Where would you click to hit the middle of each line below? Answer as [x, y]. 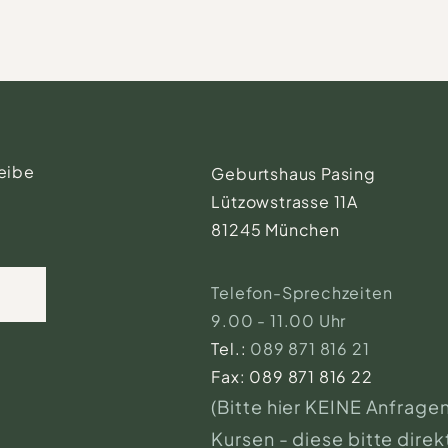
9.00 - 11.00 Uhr [279, 320]
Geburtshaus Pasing [293, 173]
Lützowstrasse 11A [284, 201]
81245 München [275, 229]
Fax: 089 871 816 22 [292, 376]
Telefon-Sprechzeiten [304, 292]
